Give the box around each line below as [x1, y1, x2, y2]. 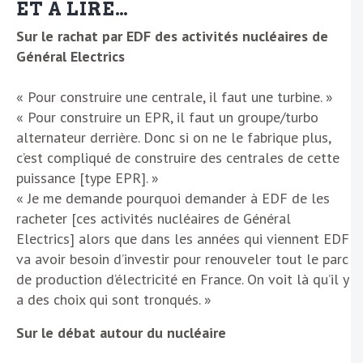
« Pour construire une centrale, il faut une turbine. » [16, 87, 333, 106]
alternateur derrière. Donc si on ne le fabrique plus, [16, 127, 331, 147]
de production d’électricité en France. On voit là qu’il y [16, 269, 348, 288]
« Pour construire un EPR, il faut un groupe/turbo [16, 107, 318, 126]
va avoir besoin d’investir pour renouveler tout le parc [16, 249, 348, 268]
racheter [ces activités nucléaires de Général [16, 208, 291, 228]
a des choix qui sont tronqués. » [16, 289, 211, 309]
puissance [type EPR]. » [16, 168, 159, 187]
